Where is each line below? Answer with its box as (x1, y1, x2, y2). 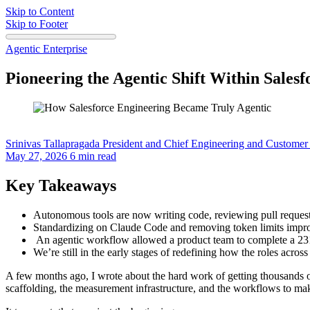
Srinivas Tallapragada (6, 137, 100, 149)
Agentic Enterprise (6, 43, 87, 55)
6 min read (70, 149, 116, 162)
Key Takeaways (6, 176, 116, 194)
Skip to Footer (6, 18, 68, 30)
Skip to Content (6, 6, 74, 17)
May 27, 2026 (6, 149, 67, 162)
